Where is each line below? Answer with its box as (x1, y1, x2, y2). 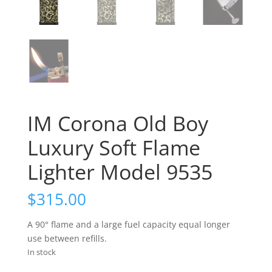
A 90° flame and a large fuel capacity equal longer (27, 219, 230, 231)
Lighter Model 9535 (27, 158, 212, 186)
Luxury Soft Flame (27, 134, 200, 162)
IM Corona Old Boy (27, 109, 208, 138)
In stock (27, 246, 56, 258)
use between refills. (27, 233, 107, 245)
